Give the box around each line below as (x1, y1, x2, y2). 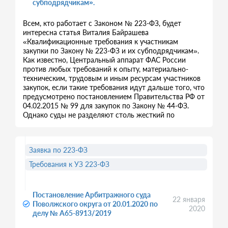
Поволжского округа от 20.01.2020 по (33, 199, 158, 208)
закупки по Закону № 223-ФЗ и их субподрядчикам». (23, 46, 199, 55)
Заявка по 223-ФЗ (29, 146, 88, 154)
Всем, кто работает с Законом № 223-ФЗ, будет (23, 19, 181, 27)
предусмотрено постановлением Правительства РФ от (23, 92, 205, 101)
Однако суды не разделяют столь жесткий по (23, 110, 175, 119)
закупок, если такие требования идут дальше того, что (23, 83, 205, 92)
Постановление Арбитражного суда (33, 190, 151, 199)
